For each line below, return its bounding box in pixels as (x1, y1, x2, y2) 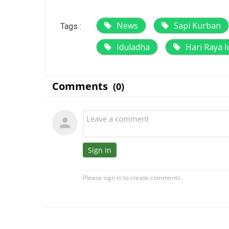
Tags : (60, 21, 81, 32)
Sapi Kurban (174, 20, 221, 32)
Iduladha (117, 41, 150, 53)
